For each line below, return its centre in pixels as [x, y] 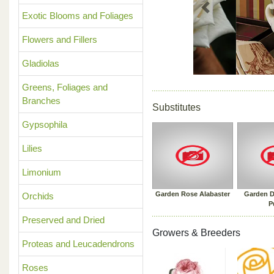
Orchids [38, 196]
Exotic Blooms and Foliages [78, 16]
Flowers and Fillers [60, 39]
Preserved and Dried [63, 220]
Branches [41, 101]
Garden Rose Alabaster [193, 194]
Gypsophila [45, 124]
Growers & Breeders [196, 233]
